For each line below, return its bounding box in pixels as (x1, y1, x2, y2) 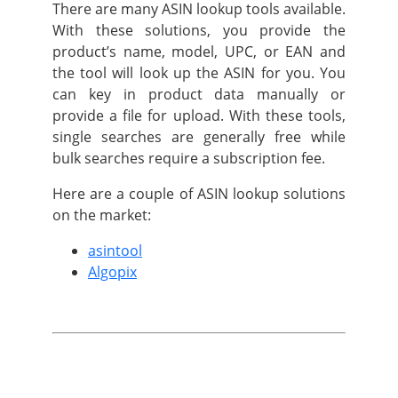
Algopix (88, 262, 137, 283)
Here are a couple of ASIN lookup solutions (52, 184, 346, 204)
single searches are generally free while (52, 127, 346, 147)
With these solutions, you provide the (52, 20, 346, 41)
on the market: (52, 205, 151, 226)
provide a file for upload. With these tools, (52, 106, 346, 126)
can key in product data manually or (52, 84, 346, 105)
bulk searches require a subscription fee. (52, 148, 329, 169)
